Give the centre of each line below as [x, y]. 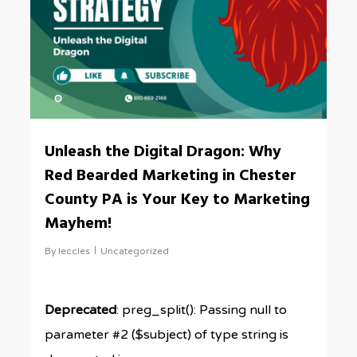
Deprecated [81, 310]
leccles [75, 251]
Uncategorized [135, 251]
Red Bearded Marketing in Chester [171, 176]
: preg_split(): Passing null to [202, 310]
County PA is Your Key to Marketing [178, 200]
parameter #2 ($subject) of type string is [167, 335]
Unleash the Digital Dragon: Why [163, 152]
